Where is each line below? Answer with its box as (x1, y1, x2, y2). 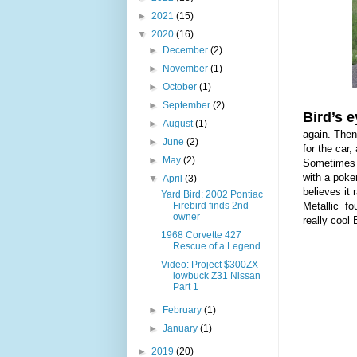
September (163, 99, 214, 111)
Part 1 (172, 280, 198, 292)
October (163, 80, 200, 92)
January (163, 322, 201, 334)
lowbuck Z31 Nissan (172, 269, 261, 281)
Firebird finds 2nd (172, 199, 249, 211)
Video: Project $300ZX (160, 258, 258, 270)
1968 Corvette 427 (160, 229, 241, 241)
